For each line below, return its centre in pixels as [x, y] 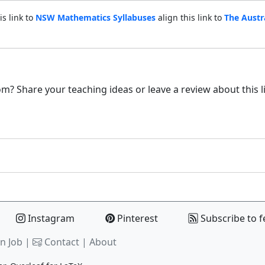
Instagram [50, 218]
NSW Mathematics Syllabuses [95, 17]
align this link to [190, 17]
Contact [62, 242]
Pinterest [136, 218]
